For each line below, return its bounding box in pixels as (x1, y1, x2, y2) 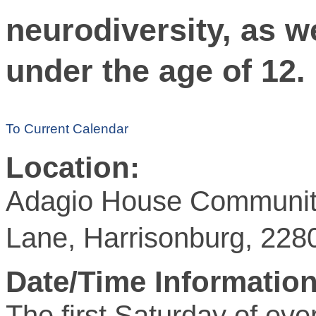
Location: (6, 150, 140, 184)
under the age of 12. (6, 52, 305, 89)
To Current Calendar (6, 121, 128, 136)
